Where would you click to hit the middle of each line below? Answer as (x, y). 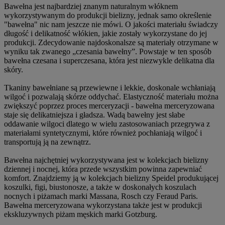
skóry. (14, 69)
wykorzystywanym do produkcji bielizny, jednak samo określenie (108, 15)
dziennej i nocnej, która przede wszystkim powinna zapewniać (103, 169)
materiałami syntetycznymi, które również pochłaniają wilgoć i (103, 133)
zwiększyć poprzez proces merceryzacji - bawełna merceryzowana (109, 105)
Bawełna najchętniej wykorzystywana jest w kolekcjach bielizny (106, 160)
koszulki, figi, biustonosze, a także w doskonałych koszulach (100, 187)
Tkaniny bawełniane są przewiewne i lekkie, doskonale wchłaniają (110, 87)
